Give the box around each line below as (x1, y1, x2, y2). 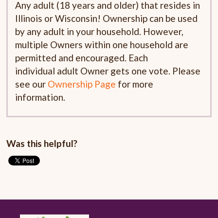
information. (15, 91, 66, 103)
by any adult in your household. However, (15, 26, 184, 37)
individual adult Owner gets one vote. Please (15, 65, 201, 77)
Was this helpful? (6, 138, 78, 149)
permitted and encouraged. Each (15, 52, 148, 64)
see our (15, 78, 48, 90)
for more (116, 78, 154, 90)
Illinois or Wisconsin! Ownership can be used (15, 13, 198, 24)
